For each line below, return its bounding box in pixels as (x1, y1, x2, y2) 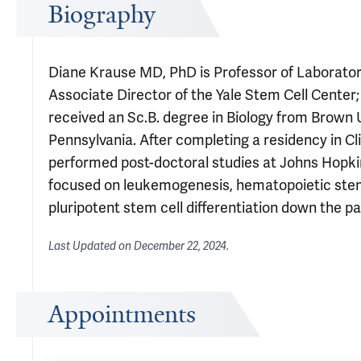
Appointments (48, 299, 196, 330)
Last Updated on (48, 239, 134, 253)
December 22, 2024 (134, 239, 226, 253)
